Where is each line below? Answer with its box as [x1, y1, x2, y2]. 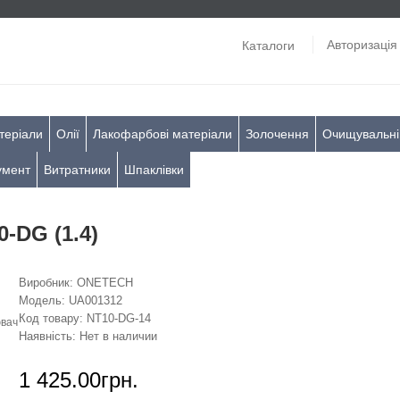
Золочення [246, 127, 310, 141]
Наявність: [18, 329, 76, 343]
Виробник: [18, 276, 73, 289]
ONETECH [76, 276, 133, 289]
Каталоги [242, 38, 295, 53]
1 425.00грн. [18, 368, 138, 392]
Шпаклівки [124, 162, 185, 177]
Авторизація [327, 37, 397, 52]
